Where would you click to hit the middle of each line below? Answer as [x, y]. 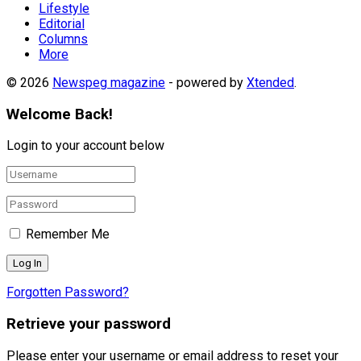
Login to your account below [85, 146]
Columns [63, 39]
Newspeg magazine [109, 82]
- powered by [206, 82]
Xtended [270, 82]
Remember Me [68, 234]
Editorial [62, 23]
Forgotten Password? [68, 293]
